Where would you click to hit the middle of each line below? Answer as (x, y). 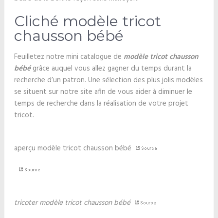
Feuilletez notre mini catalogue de (69, 57)
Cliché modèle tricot (87, 21)
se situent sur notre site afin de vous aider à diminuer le (103, 92)
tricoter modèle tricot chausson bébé (72, 203)
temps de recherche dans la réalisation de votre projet (101, 104)
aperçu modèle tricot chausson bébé (73, 148)
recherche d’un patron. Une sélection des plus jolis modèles (108, 80)
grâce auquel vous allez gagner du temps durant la (111, 69)
